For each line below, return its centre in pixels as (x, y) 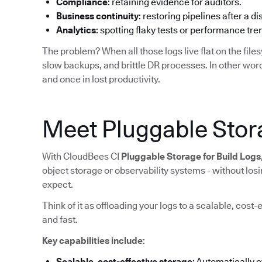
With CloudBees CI (82, 157)
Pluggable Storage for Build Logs (191, 157)
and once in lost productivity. (101, 80)
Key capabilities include (92, 241)
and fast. (60, 220)
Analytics (76, 30)
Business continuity (97, 16)
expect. (58, 185)
